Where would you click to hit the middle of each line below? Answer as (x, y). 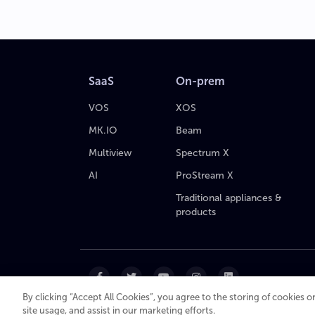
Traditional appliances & (229, 198)
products (196, 212)
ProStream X (205, 175)
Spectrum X (202, 153)
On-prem (200, 81)
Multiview (110, 153)
